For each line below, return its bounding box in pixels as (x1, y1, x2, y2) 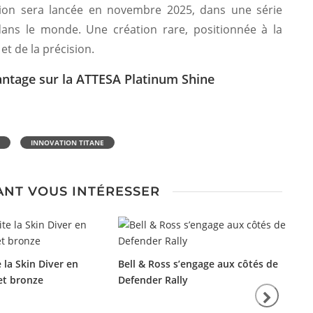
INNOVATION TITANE (31, 138, 104, 147)
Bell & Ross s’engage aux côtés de (118, 257, 278, 270)
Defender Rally (118, 273, 188, 286)
